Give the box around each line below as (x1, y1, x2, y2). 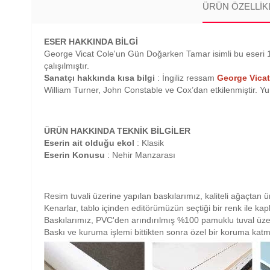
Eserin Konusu (44, 150, 105, 160)
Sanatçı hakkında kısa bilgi (44, 73, 155, 83)
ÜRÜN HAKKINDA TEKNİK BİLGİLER (44, 126, 190, 136)
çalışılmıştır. (44, 61, 89, 71)
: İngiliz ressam (155, 73, 217, 83)
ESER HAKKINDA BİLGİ (44, 37, 138, 46)
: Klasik (134, 138, 164, 148)
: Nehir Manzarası (105, 150, 175, 160)
